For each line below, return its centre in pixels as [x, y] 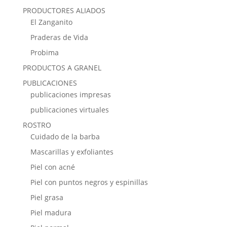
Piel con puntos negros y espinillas [89, 182]
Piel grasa [47, 198]
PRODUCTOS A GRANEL [62, 68]
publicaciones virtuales [69, 110]
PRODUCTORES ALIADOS [64, 11]
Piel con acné [52, 167]
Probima [44, 53]
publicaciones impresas [70, 95]
